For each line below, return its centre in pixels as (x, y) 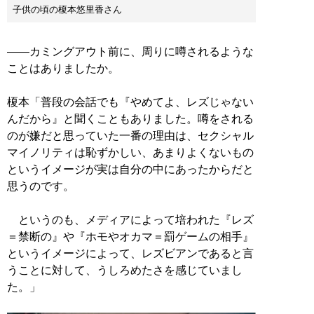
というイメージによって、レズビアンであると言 (130, 253)
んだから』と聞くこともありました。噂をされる (130, 118)
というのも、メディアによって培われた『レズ (130, 219)
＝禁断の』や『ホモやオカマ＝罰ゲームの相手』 (130, 236)
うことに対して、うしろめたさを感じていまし (125, 270)
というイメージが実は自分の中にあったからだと (130, 169)
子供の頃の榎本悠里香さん (67, 9)
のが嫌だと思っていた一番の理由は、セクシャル (130, 135)
